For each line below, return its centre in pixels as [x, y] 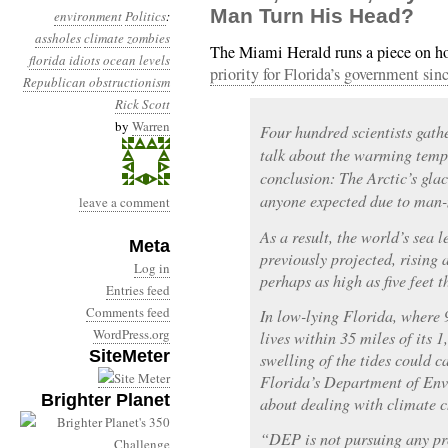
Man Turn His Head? [312, 15]
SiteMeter [129, 356]
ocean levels [136, 60]
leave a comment [124, 202]
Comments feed [128, 312]
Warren [151, 126]
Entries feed [138, 290]
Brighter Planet [105, 400]
